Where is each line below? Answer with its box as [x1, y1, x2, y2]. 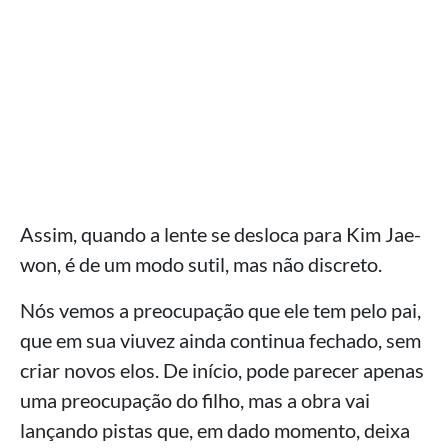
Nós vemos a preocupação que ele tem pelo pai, [20, 298, 421, 323]
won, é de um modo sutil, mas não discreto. [20, 252, 382, 277]
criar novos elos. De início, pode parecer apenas [20, 358, 424, 383]
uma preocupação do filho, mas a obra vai [20, 388, 370, 413]
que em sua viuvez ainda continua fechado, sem [20, 328, 421, 353]
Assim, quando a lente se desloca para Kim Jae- [20, 222, 421, 247]
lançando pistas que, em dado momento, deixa [20, 418, 410, 443]
